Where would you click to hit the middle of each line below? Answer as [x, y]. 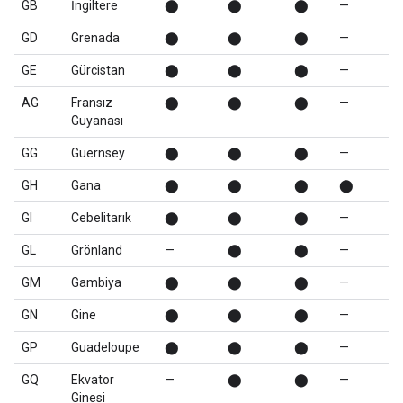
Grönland [97, 250]
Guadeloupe [105, 347]
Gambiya [96, 282]
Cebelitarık [101, 218]
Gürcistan [98, 70]
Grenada [95, 38]
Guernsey [98, 153]
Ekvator [93, 380]
